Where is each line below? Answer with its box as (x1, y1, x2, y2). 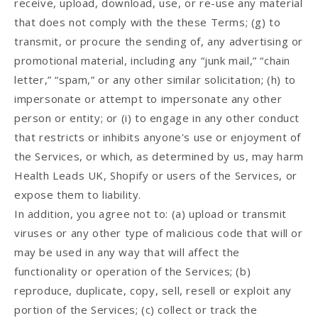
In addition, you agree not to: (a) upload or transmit (14, 207, 287, 221)
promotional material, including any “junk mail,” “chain (14, 53, 291, 68)
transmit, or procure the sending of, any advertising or (14, 34, 304, 49)
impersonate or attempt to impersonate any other (14, 92, 283, 106)
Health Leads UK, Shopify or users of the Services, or (14, 168, 297, 183)
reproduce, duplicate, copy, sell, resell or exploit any (14, 283, 292, 298)
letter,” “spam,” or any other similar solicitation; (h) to (14, 72, 296, 87)
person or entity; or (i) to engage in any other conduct (14, 111, 300, 126)
